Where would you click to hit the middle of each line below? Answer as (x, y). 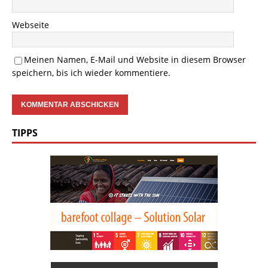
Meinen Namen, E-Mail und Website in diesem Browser (135, 60)
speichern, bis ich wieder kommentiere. (91, 73)
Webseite (31, 25)
